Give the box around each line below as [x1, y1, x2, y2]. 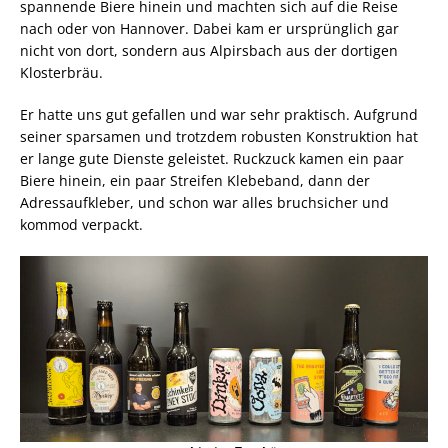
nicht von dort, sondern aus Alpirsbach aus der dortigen [20, 40, 398, 60]
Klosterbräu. [20, 62, 103, 82]
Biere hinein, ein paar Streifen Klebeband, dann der [20, 170, 370, 190]
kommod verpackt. [20, 214, 143, 234]
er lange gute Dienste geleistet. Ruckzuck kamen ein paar [20, 148, 404, 168]
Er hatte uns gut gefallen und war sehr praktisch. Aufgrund [20, 104, 418, 124]
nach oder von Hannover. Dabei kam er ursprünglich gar [20, 18, 399, 38]
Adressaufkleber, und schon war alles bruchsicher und [20, 192, 389, 212]
